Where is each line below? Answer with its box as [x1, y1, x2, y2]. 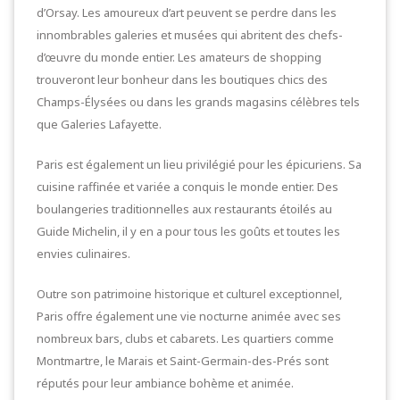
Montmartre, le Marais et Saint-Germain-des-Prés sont [37, 353, 329, 369]
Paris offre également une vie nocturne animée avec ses [37, 308, 341, 324]
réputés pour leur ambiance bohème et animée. [37, 375, 294, 391]
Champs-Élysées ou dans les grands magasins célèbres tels [37, 94, 360, 110]
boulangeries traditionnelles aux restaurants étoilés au [37, 201, 332, 217]
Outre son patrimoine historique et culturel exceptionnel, [37, 286, 342, 302]
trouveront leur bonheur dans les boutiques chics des [37, 71, 328, 87]
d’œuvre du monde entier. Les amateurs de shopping [37, 49, 321, 65]
